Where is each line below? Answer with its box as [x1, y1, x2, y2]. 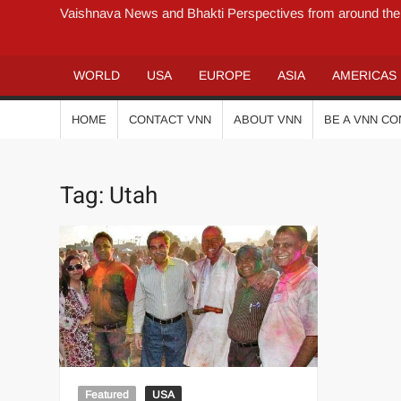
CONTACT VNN [129, 112, 212, 126]
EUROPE [199, 67, 252, 82]
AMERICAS [332, 67, 397, 82]
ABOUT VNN [234, 112, 303, 126]
